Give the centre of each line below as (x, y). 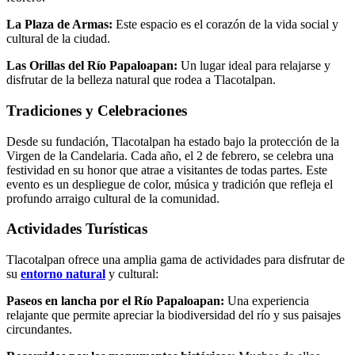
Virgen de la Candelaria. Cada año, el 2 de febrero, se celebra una (170, 155)
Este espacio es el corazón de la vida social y (225, 25)
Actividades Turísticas (77, 229)
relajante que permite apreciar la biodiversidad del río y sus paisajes (174, 315)
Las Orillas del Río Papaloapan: (92, 66)
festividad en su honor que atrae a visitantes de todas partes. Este (167, 170)
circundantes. (39, 330)
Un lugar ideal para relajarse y (254, 66)
